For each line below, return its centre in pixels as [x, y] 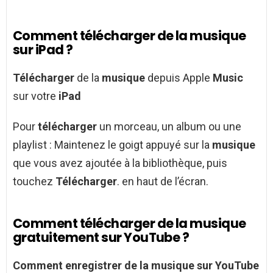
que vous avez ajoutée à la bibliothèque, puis [120, 163]
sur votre [36, 96]
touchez [34, 182]
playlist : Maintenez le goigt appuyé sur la [112, 145]
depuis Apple [179, 78]
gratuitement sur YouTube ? [101, 238]
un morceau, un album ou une [169, 127]
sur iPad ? [43, 50]
